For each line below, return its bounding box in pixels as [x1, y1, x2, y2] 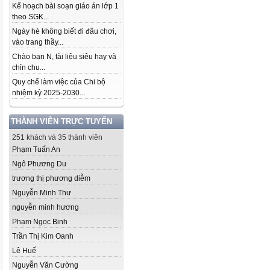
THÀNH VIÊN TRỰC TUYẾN [11, 117, 112, 126]
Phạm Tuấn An [12, 145, 60, 154]
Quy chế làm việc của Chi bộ [12, 78, 105, 86]
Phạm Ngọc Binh [12, 218, 67, 226]
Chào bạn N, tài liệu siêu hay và [12, 52, 116, 61]
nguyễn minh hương [12, 203, 79, 212]
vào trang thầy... [12, 38, 63, 46]
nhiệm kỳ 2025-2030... [12, 89, 85, 97]
